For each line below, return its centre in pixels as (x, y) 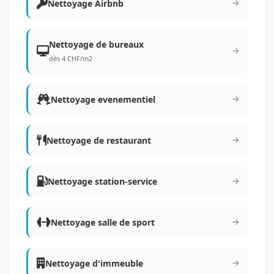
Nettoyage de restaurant (99, 140)
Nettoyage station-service (102, 181)
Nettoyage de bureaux (96, 44)
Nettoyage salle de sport (103, 222)
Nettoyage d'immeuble (94, 263)
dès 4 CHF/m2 (71, 58)
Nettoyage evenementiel (103, 99)
